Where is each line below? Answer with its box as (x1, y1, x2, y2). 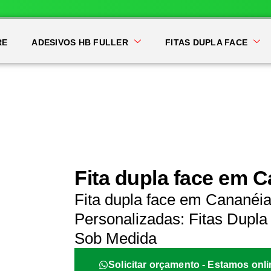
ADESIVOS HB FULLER (31, 38, 128, 47)
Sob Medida (74, 229, 157, 247)
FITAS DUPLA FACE (165, 38, 248, 47)
